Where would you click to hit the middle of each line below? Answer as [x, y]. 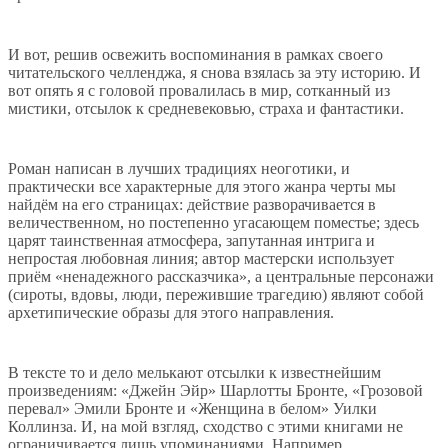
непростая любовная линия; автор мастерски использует [201, 259]
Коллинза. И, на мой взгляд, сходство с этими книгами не [205, 427]
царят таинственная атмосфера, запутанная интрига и [191, 241]
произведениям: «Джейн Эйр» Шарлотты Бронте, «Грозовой [215, 391]
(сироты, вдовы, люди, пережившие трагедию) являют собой [216, 295]
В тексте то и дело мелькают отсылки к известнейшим [194, 373]
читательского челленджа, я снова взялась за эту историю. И [214, 73]
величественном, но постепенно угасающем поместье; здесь [213, 223]
